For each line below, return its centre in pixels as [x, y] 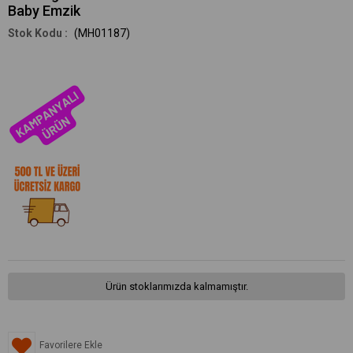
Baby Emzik [44, 11]
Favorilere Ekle [71, 345]
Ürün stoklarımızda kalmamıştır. [176, 286]
